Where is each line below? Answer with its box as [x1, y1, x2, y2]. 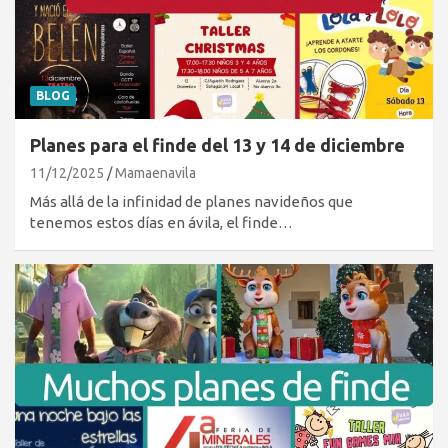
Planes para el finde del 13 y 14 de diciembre [30, 134, 405, 155]
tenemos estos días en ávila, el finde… [30, 213, 293, 231]
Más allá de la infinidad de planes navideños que [30, 192, 353, 210]
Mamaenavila [115, 164, 196, 181]
